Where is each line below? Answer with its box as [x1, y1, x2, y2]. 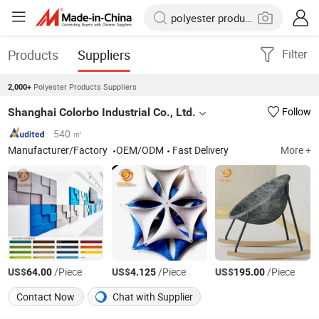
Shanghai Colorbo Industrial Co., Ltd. [8, 105, 197, 120]
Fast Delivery [172, 143, 229, 157]
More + [280, 143, 311, 157]
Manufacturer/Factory [8, 143, 110, 157]
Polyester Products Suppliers [33, 81, 137, 93]
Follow [281, 105, 311, 119]
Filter [282, 46, 308, 62]
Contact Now [16, 291, 75, 304]
